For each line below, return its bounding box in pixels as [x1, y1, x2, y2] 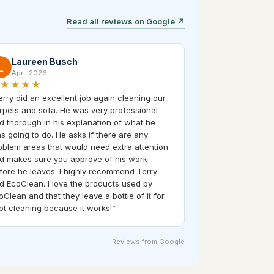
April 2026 [12, 68, 47, 77]
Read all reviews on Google [67, 16, 175, 26]
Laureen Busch [12, 56, 78, 67]
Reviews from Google [112, 237, 185, 246]
